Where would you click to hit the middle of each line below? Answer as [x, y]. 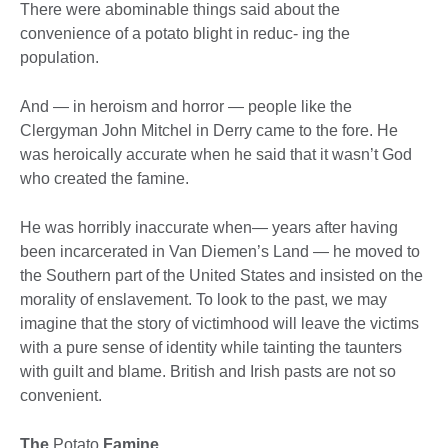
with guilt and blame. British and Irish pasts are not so [208, 372]
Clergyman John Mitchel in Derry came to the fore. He [209, 131]
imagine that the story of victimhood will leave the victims [219, 324]
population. [59, 58]
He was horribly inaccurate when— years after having [209, 228]
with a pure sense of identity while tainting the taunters [211, 348]
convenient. [61, 396]
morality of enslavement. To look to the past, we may [203, 300]
